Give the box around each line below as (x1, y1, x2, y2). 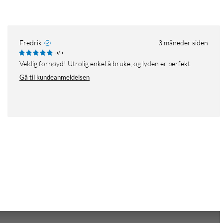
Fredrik (19, 38, 42, 47)
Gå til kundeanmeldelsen (19, 73, 90, 82)
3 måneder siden (158, 38, 208, 47)
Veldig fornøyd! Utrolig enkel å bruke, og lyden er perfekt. (23, 59, 192, 68)
